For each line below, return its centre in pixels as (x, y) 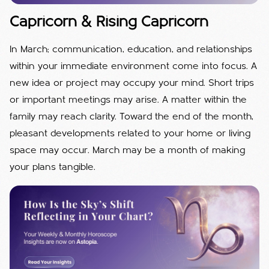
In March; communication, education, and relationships (131, 50)
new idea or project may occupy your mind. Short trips (132, 83)
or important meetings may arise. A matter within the (128, 100)
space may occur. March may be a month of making (127, 150)
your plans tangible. (53, 167)
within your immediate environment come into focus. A (133, 66)
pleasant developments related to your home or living (130, 134)
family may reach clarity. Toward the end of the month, (131, 117)
